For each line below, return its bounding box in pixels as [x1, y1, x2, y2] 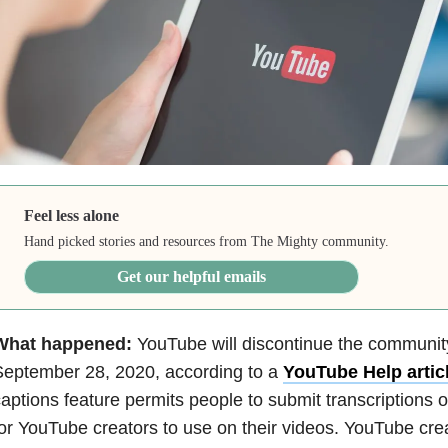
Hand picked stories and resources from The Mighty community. [24, 233, 390, 249]
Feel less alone [24, 206, 120, 224]
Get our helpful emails [117, 267, 267, 285]
